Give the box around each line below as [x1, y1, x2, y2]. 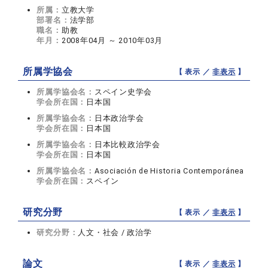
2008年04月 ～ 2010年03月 [61, 36, 163, 45]
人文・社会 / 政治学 [78, 228, 152, 237]
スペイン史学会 [94, 87, 153, 97]
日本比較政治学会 [94, 140, 160, 150]
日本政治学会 [94, 114, 144, 123]
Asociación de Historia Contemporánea [94, 166, 244, 176]
